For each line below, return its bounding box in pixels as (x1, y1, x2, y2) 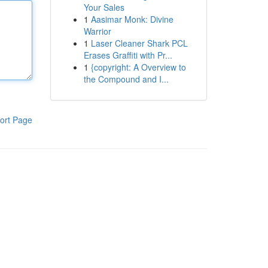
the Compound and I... (83, 73, 169, 85)
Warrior (83, 25, 111, 37)
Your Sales (83, 1, 124, 13)
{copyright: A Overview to (90, 61, 186, 73)
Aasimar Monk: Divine (90, 13, 173, 25)
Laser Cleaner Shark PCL (90, 37, 188, 49)
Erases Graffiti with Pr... (83, 49, 172, 61)
